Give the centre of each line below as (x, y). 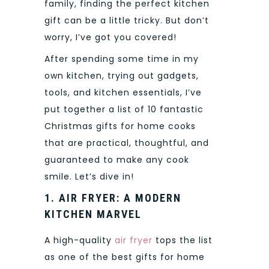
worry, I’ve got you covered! (110, 37)
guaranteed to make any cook (117, 160)
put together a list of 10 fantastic (124, 110)
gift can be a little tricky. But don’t (127, 20)
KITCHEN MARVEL (93, 214)
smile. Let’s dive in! (89, 177)
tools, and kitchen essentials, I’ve (123, 93)
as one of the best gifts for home (125, 257)
